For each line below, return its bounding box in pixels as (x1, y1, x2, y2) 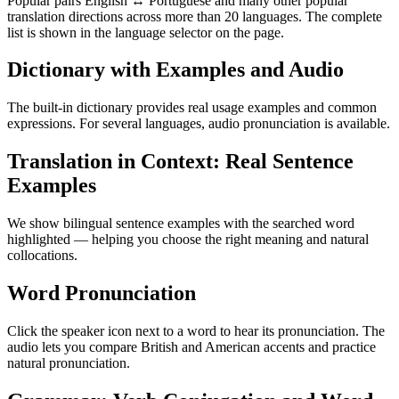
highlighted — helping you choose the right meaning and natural (7, 232, 369, 248)
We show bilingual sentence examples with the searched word (7, 216, 354, 232)
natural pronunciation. (7, 354, 130, 370)
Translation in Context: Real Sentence (7, 150, 354, 174)
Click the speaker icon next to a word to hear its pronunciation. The (7, 322, 385, 338)
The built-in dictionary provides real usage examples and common (7, 100, 377, 116)
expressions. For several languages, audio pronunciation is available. (7, 116, 390, 132)
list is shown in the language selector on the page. (7, 24, 284, 40)
